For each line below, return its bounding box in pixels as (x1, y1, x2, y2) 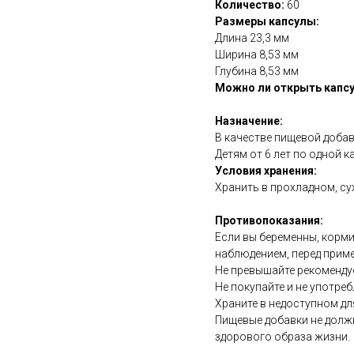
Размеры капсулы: (215, 15, 319, 28)
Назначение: (215, 115, 283, 128)
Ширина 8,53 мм (215, 48, 299, 62)
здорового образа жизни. (215, 330, 350, 344)
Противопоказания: (215, 214, 323, 228)
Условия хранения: (215, 164, 317, 178)
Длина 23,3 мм (215, 32, 289, 45)
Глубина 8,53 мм (215, 65, 299, 78)
